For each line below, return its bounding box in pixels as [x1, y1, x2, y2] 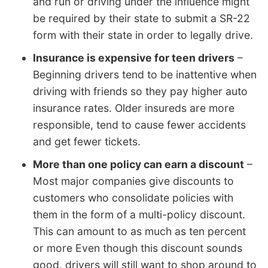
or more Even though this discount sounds [33, 242, 242, 255]
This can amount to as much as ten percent [33, 225, 246, 238]
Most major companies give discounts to [33, 175, 234, 188]
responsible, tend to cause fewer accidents [33, 118, 246, 132]
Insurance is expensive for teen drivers [33, 51, 234, 65]
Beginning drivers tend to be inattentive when [33, 68, 257, 81]
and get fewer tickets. [33, 135, 141, 148]
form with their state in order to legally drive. [33, 29, 253, 42]
